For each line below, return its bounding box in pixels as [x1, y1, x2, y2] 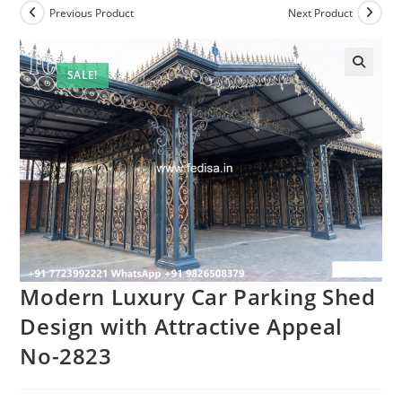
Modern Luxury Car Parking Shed [20, 281, 376, 311]
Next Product [287, 4, 353, 21]
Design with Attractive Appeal [20, 310, 343, 341]
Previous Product [49, 4, 135, 21]
